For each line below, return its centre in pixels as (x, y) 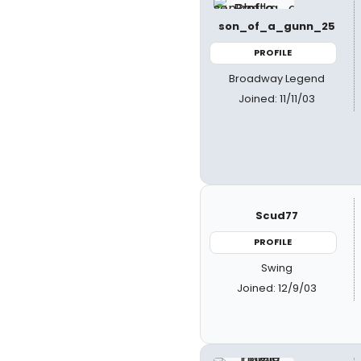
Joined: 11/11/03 (277, 98)
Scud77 (277, 216)
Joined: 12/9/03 (277, 288)
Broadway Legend (277, 78)
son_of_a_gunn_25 (277, 26)
